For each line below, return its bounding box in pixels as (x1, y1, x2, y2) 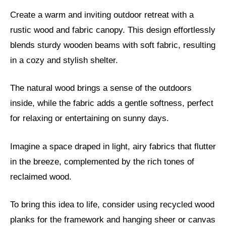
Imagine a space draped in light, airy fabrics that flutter (10, 141, 216, 151)
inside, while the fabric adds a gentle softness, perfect (10, 98, 213, 108)
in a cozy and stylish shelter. (10, 55, 118, 65)
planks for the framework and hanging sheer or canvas (10, 215, 215, 225)
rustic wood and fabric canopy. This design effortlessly (10, 25, 215, 35)
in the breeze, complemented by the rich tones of (10, 156, 194, 166)
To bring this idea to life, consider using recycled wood (10, 200, 214, 210)
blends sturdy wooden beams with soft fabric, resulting (10, 40, 215, 50)
